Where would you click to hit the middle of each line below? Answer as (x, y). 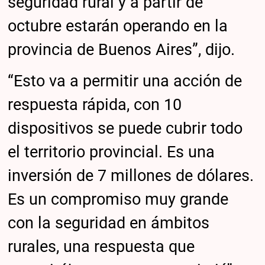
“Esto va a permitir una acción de (125, 81)
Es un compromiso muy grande (118, 199)
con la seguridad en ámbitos (109, 223)
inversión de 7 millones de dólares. (131, 175)
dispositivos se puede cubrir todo (125, 128)
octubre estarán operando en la (118, 26)
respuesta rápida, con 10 (95, 104)
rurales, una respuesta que (101, 246)
